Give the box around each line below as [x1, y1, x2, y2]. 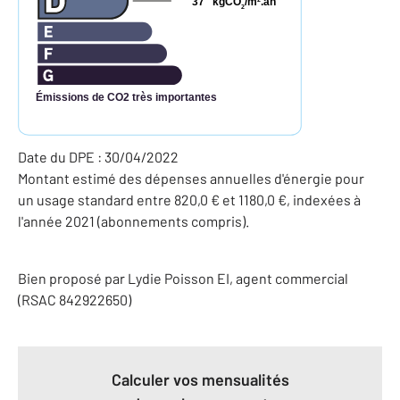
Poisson [164, 269, 214, 287]
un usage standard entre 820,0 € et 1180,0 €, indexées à [18, 190, 361, 208]
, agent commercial [229, 269, 348, 287]
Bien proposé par [18, 269, 128, 287]
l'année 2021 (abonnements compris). [18, 212, 249, 229]
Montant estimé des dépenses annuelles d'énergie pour [18, 169, 364, 187]
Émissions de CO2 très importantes [35, 89, 217, 104]
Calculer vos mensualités [111, 369, 289, 389]
